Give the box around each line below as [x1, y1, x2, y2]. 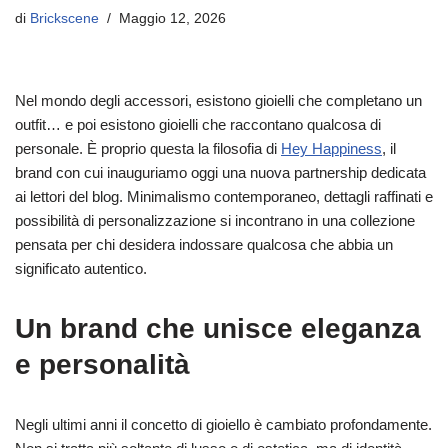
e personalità [15, 348, 190, 380]
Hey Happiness [281, 139, 382, 157]
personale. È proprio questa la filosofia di [15, 139, 281, 157]
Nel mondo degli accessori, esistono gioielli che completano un [15, 91, 422, 109]
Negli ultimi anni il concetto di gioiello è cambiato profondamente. [15, 415, 432, 433]
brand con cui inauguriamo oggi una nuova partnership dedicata [15, 163, 426, 181]
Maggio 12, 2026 [119, 10, 226, 26]
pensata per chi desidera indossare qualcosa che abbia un [15, 235, 393, 253]
